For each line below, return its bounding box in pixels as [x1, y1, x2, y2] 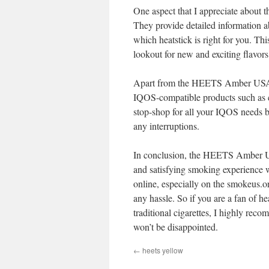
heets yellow [141, 245, 183, 255]
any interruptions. [133, 119, 199, 132]
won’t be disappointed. [133, 220, 218, 233]
